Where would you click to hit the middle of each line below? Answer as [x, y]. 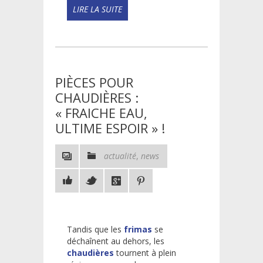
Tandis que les [95, 229]
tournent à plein [145, 252]
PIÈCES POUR [94, 82]
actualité [120, 156]
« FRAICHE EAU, [101, 112]
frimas [138, 229]
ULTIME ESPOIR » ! [110, 128]
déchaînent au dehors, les [116, 241]
